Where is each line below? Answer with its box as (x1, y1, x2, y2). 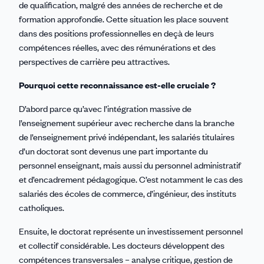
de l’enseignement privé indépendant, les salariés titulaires (19, 130, 235, 143)
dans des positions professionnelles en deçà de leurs (19, 27, 214, 39)
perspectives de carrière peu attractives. (19, 55, 170, 67)
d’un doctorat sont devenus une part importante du (19, 144, 208, 157)
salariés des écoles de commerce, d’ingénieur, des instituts (19, 187, 236, 199)
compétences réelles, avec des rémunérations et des (19, 41, 216, 53)
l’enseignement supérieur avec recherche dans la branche (19, 116, 235, 128)
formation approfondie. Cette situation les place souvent (19, 12, 229, 25)
